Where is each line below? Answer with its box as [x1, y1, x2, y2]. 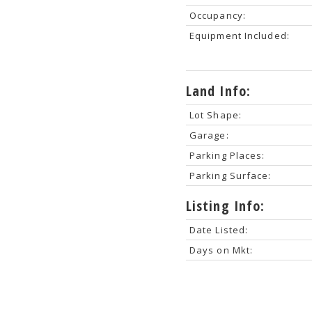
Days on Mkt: [189, 243, 253, 256]
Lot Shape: [189, 108, 242, 121]
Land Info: [185, 81, 251, 100]
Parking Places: [189, 148, 265, 162]
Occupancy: [189, 8, 246, 22]
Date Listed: [189, 223, 249, 236]
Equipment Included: [189, 29, 290, 42]
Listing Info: [185, 196, 265, 215]
